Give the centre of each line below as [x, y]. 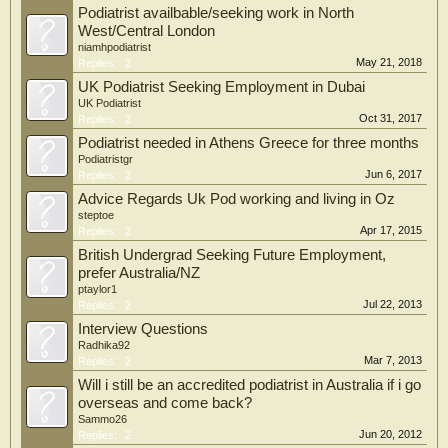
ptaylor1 [97, 289]
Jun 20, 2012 [390, 434]
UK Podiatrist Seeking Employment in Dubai [221, 87]
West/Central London [146, 31]
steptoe [96, 215]
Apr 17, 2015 [391, 230]
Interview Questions [143, 329]
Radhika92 [104, 345]
